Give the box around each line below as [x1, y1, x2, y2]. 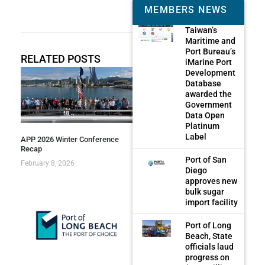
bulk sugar [185, 186, 225, 196]
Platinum [185, 121, 220, 131]
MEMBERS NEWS [144, 4, 228, 15]
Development [185, 67, 236, 77]
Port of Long [185, 220, 232, 230]
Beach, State [185, 231, 233, 241]
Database [185, 78, 222, 88]
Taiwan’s [185, 25, 218, 35]
